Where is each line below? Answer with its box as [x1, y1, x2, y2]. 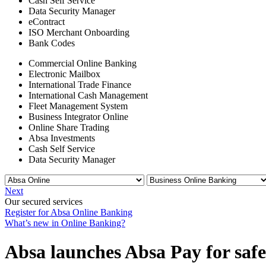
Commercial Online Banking [28, 58, 137, 68]
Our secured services [5, 197, 83, 207]
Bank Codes [28, 38, 75, 48]
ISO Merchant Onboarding [28, 27, 129, 37]
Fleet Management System [28, 101, 128, 111]
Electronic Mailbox [28, 69, 100, 79]
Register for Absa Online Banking [5, 207, 132, 217]
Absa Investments [28, 133, 95, 143]
